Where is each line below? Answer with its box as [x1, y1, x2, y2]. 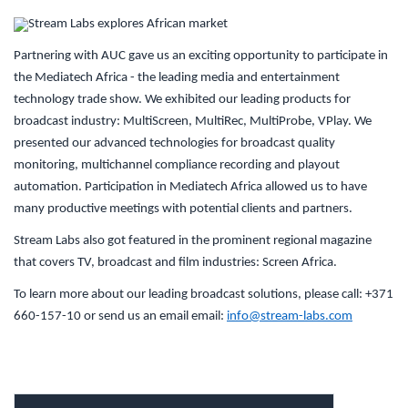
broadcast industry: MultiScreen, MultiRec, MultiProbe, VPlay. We [14, 115, 372, 128]
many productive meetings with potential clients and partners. [14, 202, 352, 216]
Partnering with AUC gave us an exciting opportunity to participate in [14, 49, 388, 63]
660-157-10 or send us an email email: [14, 310, 227, 323]
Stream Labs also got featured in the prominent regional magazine [14, 234, 372, 248]
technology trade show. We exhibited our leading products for [14, 93, 351, 107]
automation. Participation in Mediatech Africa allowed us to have [14, 180, 367, 194]
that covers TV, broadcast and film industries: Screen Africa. [14, 256, 337, 270]
